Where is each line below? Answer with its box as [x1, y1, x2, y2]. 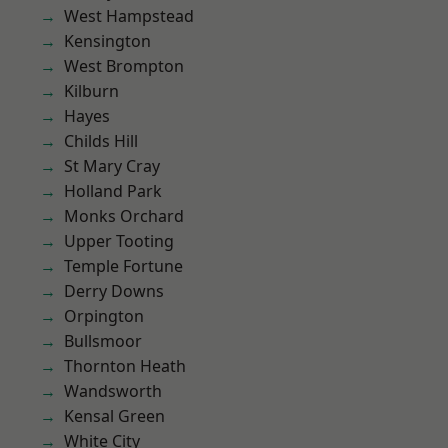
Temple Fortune [64, 255, 183, 277]
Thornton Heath [64, 355, 186, 377]
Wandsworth [64, 380, 162, 402]
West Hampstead [64, 5, 194, 27]
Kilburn [64, 80, 119, 102]
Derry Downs [64, 280, 164, 302]
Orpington [64, 305, 144, 327]
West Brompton [64, 55, 184, 77]
